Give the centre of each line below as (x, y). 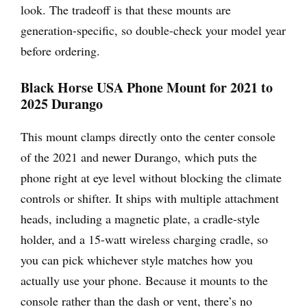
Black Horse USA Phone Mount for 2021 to (147, 87)
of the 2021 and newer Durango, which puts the (139, 157)
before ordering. (60, 50)
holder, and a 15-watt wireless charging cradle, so (144, 239)
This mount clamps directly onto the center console (148, 136)
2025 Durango (62, 103)
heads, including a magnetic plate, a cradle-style (140, 218)
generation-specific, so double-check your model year (153, 30)
